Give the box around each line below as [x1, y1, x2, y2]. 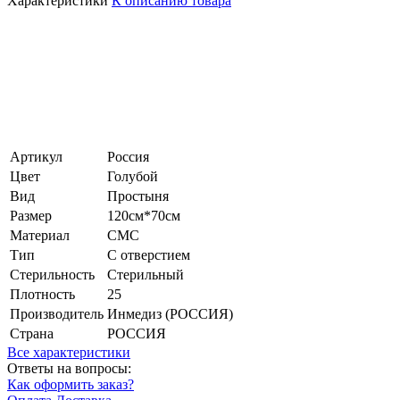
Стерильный [107, 266, 184, 282]
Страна [10, 325, 54, 341]
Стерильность [10, 266, 95, 282]
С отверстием [107, 246, 190, 262]
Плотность [10, 286, 75, 302]
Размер [10, 207, 52, 223]
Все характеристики [7, 344, 130, 360]
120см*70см [107, 207, 180, 223]
